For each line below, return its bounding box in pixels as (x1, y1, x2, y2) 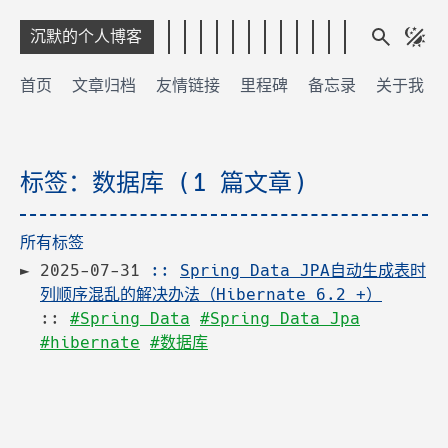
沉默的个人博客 (30, 27, 142, 46)
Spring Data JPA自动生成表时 (180, 261, 426, 280)
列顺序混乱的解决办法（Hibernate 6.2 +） (40, 285, 382, 304)
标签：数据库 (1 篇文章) (20, 169, 306, 197)
